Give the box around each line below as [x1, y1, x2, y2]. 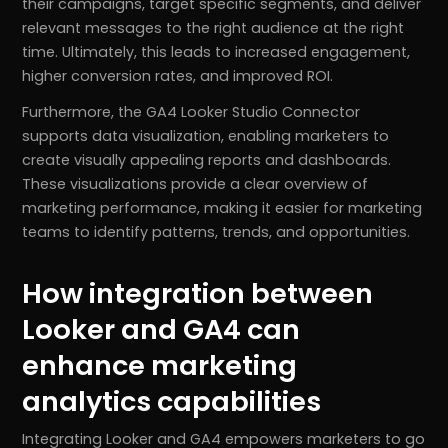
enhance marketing [22, 346, 298, 386]
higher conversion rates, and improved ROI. [22, 66, 334, 87]
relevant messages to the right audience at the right [22, 18, 405, 39]
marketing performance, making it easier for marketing [22, 198, 423, 219]
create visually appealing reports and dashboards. [22, 150, 392, 171]
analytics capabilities [22, 382, 322, 422]
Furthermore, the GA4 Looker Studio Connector [22, 102, 361, 123]
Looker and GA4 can [22, 310, 301, 350]
